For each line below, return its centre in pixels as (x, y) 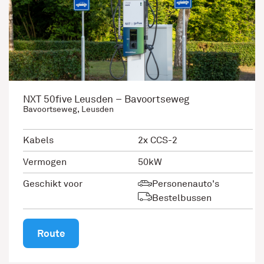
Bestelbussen (182, 198)
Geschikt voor (53, 184)
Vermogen (45, 162)
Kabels (38, 140)
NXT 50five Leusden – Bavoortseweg (106, 100)
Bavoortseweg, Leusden (68, 110)
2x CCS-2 (158, 140)
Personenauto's (186, 184)
